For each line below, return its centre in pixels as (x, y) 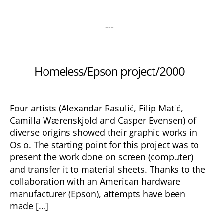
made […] (29, 206)
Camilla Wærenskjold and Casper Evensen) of (103, 120)
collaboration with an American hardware (95, 181)
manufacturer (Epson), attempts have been (98, 194)
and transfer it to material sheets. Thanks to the (108, 169)
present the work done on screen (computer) (101, 157)
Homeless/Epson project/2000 (109, 71)
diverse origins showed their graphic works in (103, 132)
